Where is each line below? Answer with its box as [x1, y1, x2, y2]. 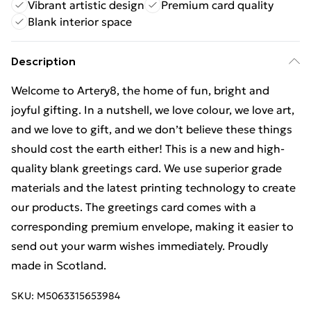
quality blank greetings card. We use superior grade [11, 161, 282, 175]
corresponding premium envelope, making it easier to [11, 219, 294, 233]
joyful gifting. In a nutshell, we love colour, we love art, [11, 103, 294, 117]
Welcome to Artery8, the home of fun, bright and [11, 83, 269, 97]
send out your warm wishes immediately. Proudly [11, 239, 268, 253]
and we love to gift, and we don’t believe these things [11, 122, 292, 136]
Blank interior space [28, 15, 132, 28]
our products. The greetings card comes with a [11, 200, 256, 214]
